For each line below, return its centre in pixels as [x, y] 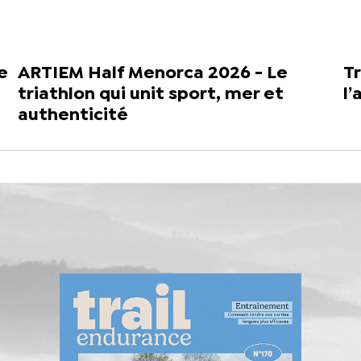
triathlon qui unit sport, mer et [151, 94]
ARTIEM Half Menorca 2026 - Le [153, 73]
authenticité [73, 115]
